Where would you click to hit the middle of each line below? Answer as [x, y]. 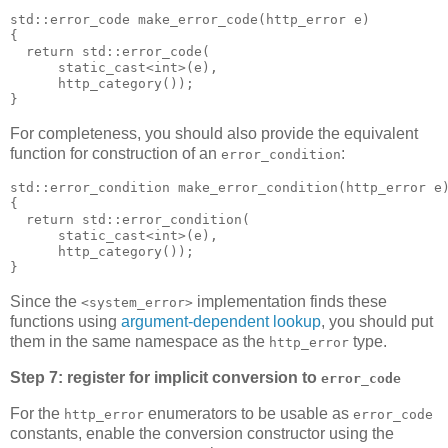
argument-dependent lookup [221, 321]
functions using [65, 321]
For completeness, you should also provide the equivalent [214, 134]
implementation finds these [290, 301]
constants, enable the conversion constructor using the [202, 433]
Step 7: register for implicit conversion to [165, 377]
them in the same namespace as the [139, 341]
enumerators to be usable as [248, 413]
